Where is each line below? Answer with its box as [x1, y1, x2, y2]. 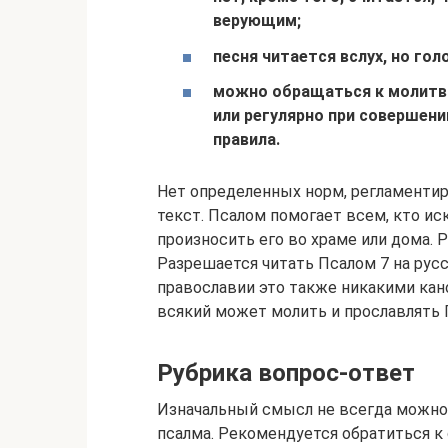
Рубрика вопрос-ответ [157, 359, 415, 388]
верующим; [213, 11, 301, 31]
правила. [213, 129, 280, 149]
